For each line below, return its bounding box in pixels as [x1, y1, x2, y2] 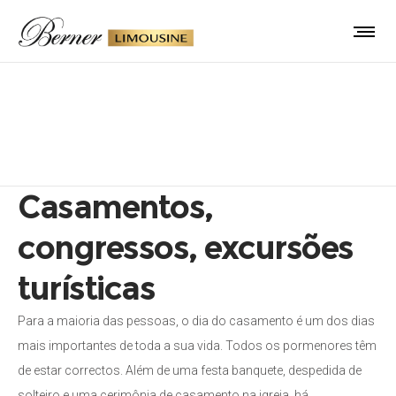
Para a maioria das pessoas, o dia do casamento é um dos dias [18, 314, 375, 328]
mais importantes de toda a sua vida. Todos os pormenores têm [18, 339, 377, 353]
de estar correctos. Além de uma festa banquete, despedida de [18, 363, 362, 377]
